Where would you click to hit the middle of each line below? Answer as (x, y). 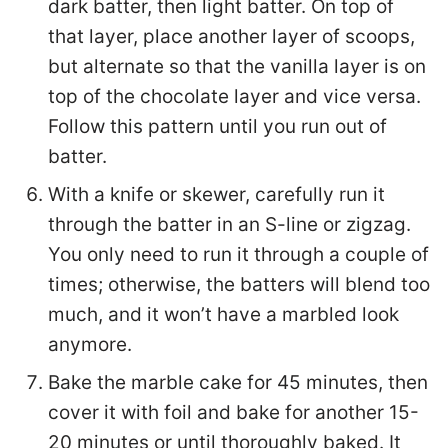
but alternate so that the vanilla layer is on (237, 66)
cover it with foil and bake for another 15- (233, 412)
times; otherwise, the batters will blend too (239, 284)
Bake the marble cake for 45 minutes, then (238, 382)
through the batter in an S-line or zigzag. (229, 224)
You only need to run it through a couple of (238, 254)
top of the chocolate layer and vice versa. (234, 96)
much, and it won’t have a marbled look (223, 314)
